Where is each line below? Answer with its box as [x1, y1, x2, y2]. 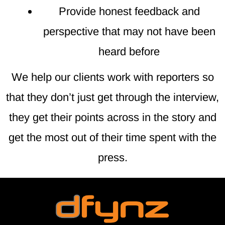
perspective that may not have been [43, 25, 215, 38]
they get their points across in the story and [9, 111, 216, 124]
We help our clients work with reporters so [11, 71, 214, 84]
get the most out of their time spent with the [9, 131, 216, 144]
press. [97, 151, 128, 164]
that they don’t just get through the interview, [6, 91, 219, 104]
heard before [98, 45, 160, 58]
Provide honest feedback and [58, 5, 200, 18]
